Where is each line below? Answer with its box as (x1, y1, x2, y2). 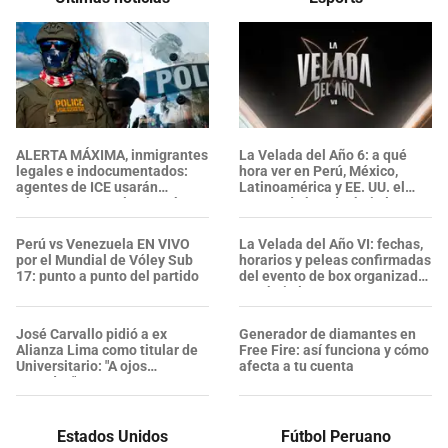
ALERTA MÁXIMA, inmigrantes (16, 147, 208, 164)
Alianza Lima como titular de (16, 341, 198, 358)
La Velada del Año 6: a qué (239, 147, 407, 164)
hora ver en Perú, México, (239, 163, 398, 180)
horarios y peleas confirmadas (239, 252, 431, 269)
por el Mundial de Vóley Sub (16, 252, 193, 269)
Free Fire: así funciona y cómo (239, 341, 429, 358)
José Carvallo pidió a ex (16, 325, 167, 342)
